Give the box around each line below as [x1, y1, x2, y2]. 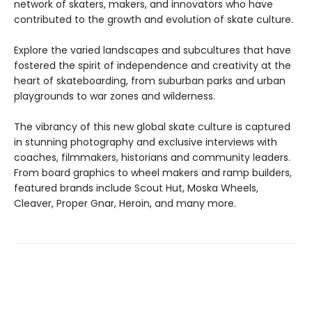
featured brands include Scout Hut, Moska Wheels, [14, 181, 258, 195]
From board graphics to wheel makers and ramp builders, [14, 166, 292, 180]
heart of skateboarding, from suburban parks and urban [14, 74, 286, 88]
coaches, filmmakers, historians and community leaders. [14, 150, 290, 164]
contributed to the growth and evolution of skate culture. [14, 13, 293, 26]
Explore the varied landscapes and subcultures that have [14, 43, 291, 57]
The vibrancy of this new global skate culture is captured [14, 120, 290, 134]
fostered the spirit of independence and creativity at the [14, 58, 291, 72]
